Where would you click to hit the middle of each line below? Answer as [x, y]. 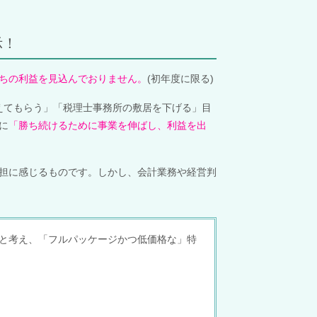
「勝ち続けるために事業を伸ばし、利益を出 [108, 125]
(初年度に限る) [180, 78]
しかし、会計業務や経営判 [157, 172]
